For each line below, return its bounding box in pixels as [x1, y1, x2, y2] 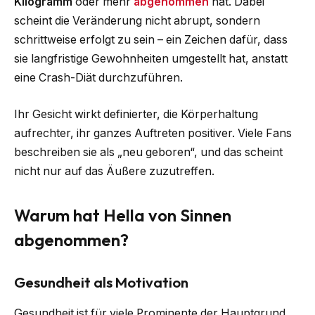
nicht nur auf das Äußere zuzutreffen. [14, 164, 214, 178]
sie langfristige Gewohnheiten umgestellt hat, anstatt [14, 52, 288, 66]
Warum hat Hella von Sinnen [14, 205, 231, 226]
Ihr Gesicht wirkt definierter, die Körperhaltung [14, 107, 258, 121]
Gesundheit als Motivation [14, 273, 188, 291]
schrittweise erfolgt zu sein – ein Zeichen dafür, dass [14, 33, 288, 47]
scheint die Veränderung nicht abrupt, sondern [14, 14, 260, 28]
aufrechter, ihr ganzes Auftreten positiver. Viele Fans [14, 126, 292, 140]
